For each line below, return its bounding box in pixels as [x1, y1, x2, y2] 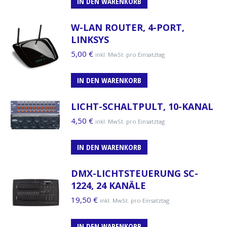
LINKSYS [71, 33, 109, 46]
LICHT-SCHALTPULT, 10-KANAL [71, 100, 213, 112]
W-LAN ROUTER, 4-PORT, [71, 21, 184, 33]
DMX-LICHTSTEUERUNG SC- [71, 167, 198, 179]
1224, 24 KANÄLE [71, 179, 146, 192]
